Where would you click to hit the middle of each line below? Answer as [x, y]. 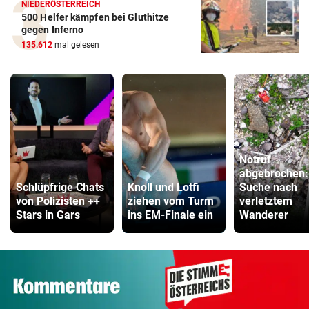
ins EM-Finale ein [170, 215]
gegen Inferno [53, 30]
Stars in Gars [48, 215]
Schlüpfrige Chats [60, 188]
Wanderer [264, 215]
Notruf [255, 160]
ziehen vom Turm [171, 201]
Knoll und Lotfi [163, 188]
